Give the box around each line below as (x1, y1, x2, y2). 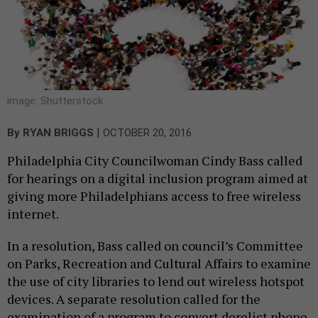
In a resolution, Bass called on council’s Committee (7, 236, 303, 254)
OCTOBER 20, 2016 (103, 126, 192, 139)
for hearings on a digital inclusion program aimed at (7, 169, 308, 187)
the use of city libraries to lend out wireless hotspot (7, 272, 305, 290)
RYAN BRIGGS (23, 126, 94, 139)
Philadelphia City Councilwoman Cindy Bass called (7, 151, 302, 169)
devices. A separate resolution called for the (7, 290, 261, 307)
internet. (7, 204, 59, 222)
